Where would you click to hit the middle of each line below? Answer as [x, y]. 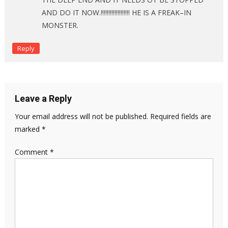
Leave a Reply [43, 98]
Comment [32, 152]
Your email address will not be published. [81, 116]
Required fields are [180, 116]
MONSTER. [60, 25]
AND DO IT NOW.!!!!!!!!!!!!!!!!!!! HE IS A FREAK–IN [116, 12]
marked [28, 129]
